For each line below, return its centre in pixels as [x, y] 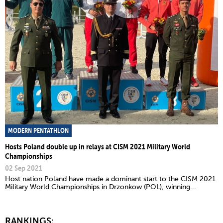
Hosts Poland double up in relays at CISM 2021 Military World [98, 146]
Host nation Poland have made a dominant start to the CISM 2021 [110, 179]
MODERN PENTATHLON [38, 130]
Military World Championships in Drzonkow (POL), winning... [101, 187]
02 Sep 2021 [24, 167]
